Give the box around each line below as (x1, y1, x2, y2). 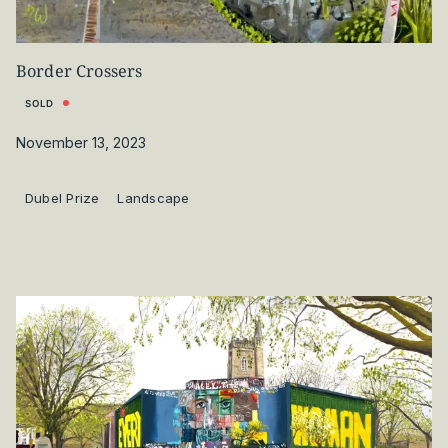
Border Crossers (16, 60, 143, 83)
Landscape (117, 190, 190, 207)
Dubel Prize (24, 190, 100, 207)
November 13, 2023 (16, 133, 146, 151)
